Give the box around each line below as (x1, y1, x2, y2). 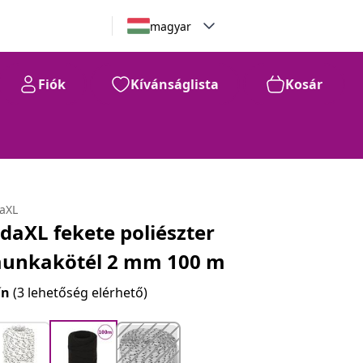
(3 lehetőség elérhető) (13, 284, 148, 301)
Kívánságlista (130, 75, 219, 93)
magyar (149, 18, 191, 34)
